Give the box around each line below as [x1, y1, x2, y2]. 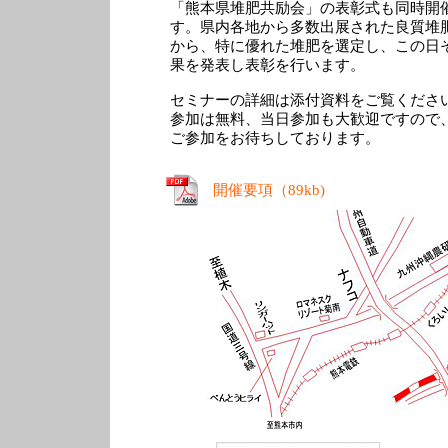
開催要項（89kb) [212, 181, 325, 198]
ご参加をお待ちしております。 [169, 128, 380, 146]
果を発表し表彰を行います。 [169, 56, 365, 74]
